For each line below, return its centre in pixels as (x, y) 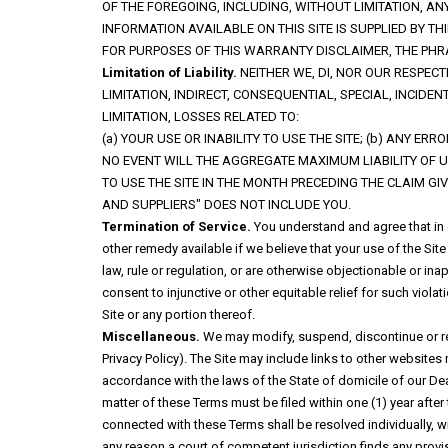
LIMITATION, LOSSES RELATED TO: (200, 116)
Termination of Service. (176, 226)
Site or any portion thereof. (178, 314)
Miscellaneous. (151, 336)
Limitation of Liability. (169, 72)
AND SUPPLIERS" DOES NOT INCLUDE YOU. (226, 204)
